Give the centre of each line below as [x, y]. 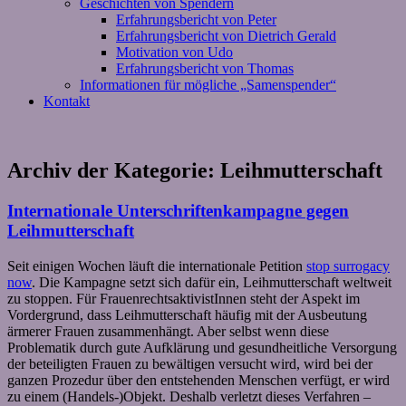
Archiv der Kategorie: [114, 170]
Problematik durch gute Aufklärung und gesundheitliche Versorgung [202, 347]
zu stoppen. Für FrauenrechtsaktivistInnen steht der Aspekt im [184, 298]
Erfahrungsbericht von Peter [196, 19]
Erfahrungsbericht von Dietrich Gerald [226, 36]
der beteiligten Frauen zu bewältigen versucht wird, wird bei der [190, 363]
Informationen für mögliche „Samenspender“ [208, 85]
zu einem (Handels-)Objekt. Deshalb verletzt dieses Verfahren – [189, 396]
